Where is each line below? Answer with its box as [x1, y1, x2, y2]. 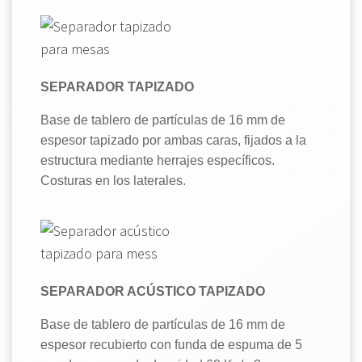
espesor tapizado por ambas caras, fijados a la [40, 133, 306, 147]
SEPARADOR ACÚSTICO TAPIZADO [40, 284, 265, 298]
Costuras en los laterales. [40, 173, 186, 187]
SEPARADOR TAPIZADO [40, 79, 194, 94]
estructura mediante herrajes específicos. [40, 153, 275, 167]
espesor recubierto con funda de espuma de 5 [40, 337, 302, 351]
